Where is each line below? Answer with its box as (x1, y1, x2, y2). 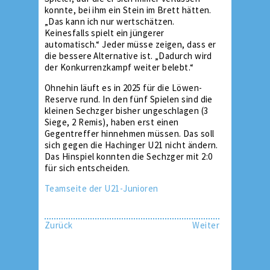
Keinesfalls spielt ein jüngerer (45, 27, 165, 39)
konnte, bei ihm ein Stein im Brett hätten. (45, 4, 212, 16)
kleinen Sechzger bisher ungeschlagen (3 (45, 105, 209, 116)
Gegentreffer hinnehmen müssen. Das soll (45, 128, 215, 139)
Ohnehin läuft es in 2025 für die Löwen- (45, 82, 202, 93)
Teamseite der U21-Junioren (45, 183, 159, 194)
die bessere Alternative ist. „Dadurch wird (45, 50, 212, 61)
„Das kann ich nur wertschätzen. (45, 16, 175, 27)
